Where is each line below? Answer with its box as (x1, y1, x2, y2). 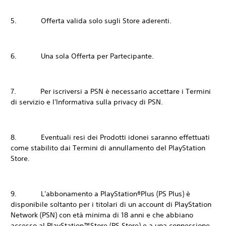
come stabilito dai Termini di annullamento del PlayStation (11, 143, 205, 152)
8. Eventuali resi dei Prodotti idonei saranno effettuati (11, 133, 210, 142)
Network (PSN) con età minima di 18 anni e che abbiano (11, 210, 193, 219)
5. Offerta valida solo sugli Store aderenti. (11, 16, 172, 25)
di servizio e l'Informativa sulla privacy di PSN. (11, 97, 163, 106)
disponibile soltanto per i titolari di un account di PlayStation (11, 200, 211, 209)
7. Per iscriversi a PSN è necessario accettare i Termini (11, 87, 211, 96)
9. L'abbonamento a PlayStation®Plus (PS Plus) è (11, 189, 190, 198)
